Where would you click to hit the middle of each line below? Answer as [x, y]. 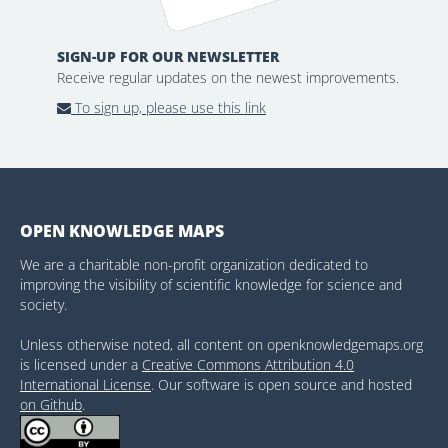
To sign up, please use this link [168, 107]
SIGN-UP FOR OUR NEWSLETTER [168, 56]
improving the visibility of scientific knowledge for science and [211, 284]
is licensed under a [81, 364]
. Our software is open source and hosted [281, 384]
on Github [51, 404]
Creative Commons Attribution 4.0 [248, 364]
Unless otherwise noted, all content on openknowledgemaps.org [221, 344]
